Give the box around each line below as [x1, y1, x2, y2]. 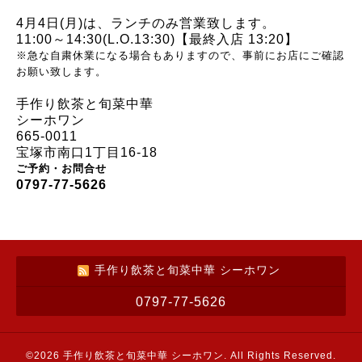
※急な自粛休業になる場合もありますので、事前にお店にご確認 [16, 49, 344, 61]
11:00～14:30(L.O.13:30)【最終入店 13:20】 [16, 32, 298, 46]
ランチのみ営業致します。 [111, 16, 276, 30]
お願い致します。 [16, 65, 107, 78]
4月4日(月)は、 [16, 16, 111, 30]
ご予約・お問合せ [16, 162, 107, 175]
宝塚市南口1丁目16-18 [16, 145, 158, 159]
